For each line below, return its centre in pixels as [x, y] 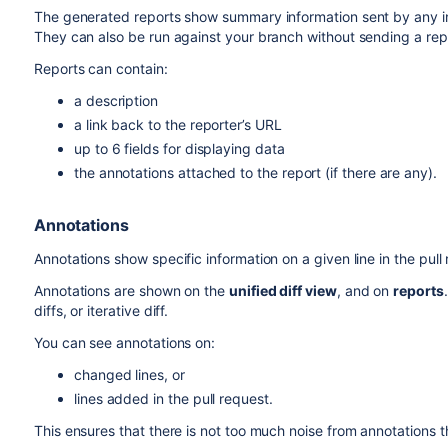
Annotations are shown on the [131, 290]
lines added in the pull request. [173, 398]
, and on [365, 290]
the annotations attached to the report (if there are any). [257, 172]
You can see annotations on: [124, 342]
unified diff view [282, 290]
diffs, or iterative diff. [101, 310]
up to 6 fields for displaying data [179, 148]
